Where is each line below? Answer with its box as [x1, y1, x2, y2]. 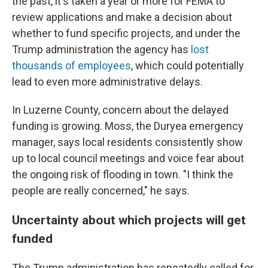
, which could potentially [131, 59, 244, 72]
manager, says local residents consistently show [12, 136, 243, 148]
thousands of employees [12, 59, 131, 72]
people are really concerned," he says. [12, 184, 190, 197]
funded [12, 231, 53, 246]
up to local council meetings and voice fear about [12, 152, 244, 165]
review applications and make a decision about [12, 11, 232, 23]
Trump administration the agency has [12, 43, 191, 56]
